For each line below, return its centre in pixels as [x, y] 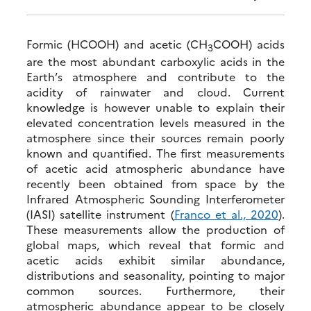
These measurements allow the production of [155, 229]
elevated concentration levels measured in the [155, 122]
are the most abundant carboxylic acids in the [155, 61]
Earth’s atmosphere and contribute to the [155, 76]
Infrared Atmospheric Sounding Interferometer [155, 198]
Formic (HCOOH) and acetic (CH [117, 43]
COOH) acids [249, 43]
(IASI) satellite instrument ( [100, 213]
